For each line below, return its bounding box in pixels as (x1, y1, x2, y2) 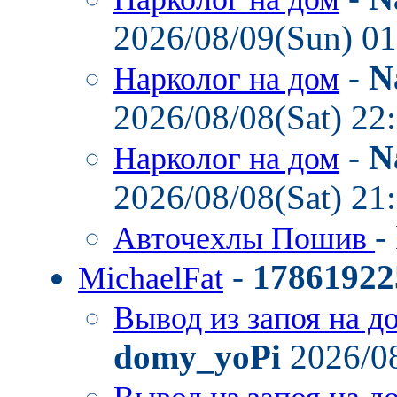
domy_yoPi (113, 338, 281, 376)
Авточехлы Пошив (113, 221, 375, 256)
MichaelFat (78, 261, 223, 296)
